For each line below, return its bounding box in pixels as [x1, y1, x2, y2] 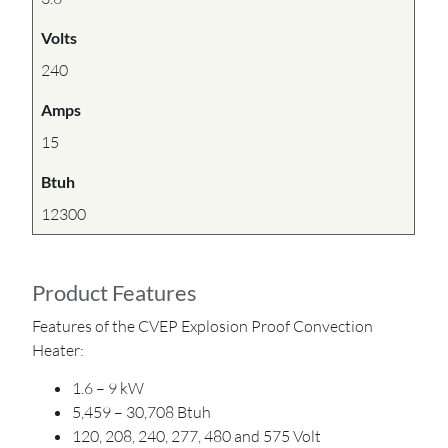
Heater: [32, 339, 85, 360]
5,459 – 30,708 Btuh [72, 401, 212, 422]
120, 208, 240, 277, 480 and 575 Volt [72, 425, 322, 446]
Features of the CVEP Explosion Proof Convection [32, 315, 374, 336]
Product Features [32, 278, 198, 306]
